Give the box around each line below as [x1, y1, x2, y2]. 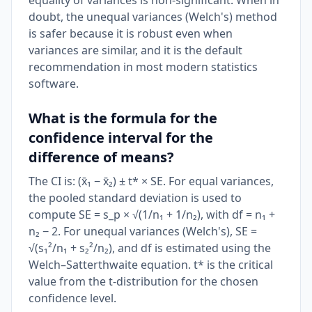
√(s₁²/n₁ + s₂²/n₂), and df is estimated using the [29, 240, 271, 256]
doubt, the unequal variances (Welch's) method [29, 9, 277, 24]
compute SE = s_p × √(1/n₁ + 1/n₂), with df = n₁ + [29, 207, 275, 222]
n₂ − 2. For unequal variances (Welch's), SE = [29, 224, 257, 239]
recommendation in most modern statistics [29, 59, 258, 75]
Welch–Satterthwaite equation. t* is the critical [29, 257, 273, 272]
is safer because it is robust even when [29, 26, 233, 41]
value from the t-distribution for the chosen [29, 274, 258, 289]
